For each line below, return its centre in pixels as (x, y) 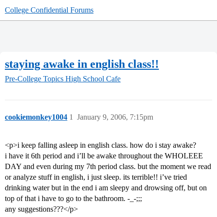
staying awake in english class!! (82, 64)
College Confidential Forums (49, 10)
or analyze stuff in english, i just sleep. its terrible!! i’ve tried (96, 177)
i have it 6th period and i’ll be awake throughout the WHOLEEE (104, 156)
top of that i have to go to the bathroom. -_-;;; (73, 199)
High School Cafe (93, 79)
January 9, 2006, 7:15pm (115, 117)
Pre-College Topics (34, 79)
